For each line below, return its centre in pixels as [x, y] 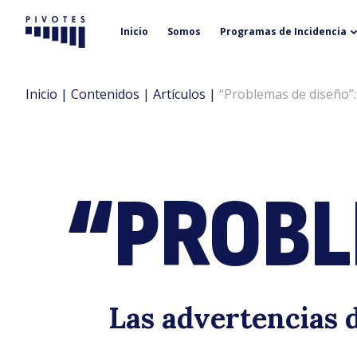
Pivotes [58, 38]
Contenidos [105, 94]
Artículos [179, 94]
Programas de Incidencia [284, 31]
